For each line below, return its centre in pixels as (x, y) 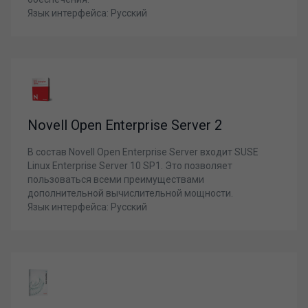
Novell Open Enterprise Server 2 (125, 125)
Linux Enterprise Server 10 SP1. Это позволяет (130, 166)
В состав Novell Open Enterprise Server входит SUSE (143, 152)
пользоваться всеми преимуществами (116, 179)
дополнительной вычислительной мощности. (130, 193)
